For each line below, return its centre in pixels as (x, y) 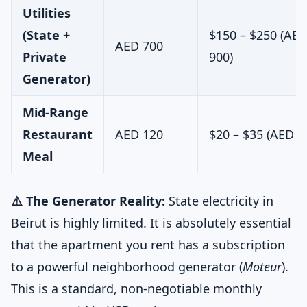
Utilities (47, 13)
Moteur (262, 267)
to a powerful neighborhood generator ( (127, 267)
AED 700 (139, 46)
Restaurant (58, 134)
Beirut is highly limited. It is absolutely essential (151, 223)
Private (45, 57)
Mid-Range (56, 112)
